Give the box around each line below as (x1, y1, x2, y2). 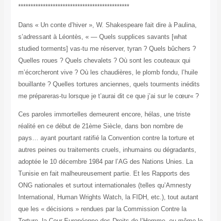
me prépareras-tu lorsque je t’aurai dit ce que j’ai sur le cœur (18, 92, 190, 100)
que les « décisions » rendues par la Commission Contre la (18, 205, 186, 213)
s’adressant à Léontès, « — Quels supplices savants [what (18, 33, 187, 41)
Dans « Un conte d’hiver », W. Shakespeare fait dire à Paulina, (18, 21, 197, 29)
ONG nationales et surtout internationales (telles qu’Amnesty (18, 182, 191, 189)
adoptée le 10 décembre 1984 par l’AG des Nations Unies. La (18, 158, 193, 166)
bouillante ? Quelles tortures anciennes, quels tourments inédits (18, 80, 200, 88)
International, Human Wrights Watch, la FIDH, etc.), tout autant (18, 193, 198, 201)
